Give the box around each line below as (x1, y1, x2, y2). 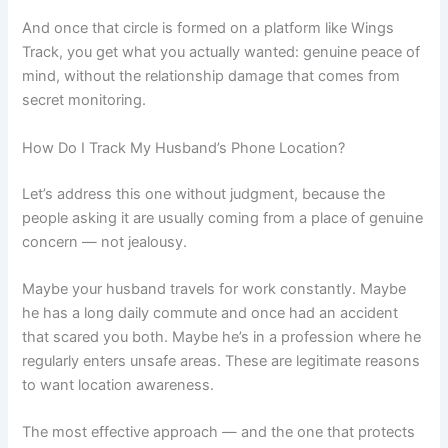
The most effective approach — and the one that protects (22, 423, 416, 442)
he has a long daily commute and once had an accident (22, 304, 399, 323)
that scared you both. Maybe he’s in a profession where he (22, 328, 422, 347)
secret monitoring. (22, 91, 147, 110)
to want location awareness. (22, 376, 215, 395)
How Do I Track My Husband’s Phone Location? (22, 138, 346, 157)
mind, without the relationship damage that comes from (22, 67, 401, 86)
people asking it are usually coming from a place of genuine (22, 208, 424, 227)
